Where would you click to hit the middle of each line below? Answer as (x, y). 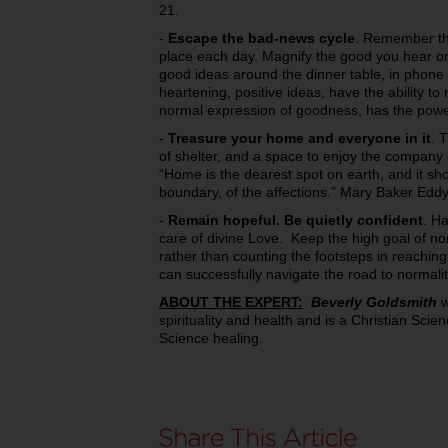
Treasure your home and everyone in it (299, 138)
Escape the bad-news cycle (261, 38)
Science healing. (211, 338)
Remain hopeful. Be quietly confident (295, 220)
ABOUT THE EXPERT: (231, 302)
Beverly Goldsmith (374, 302)
